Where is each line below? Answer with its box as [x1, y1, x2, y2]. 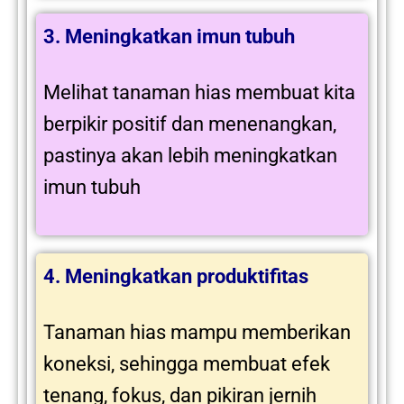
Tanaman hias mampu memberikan [43, 321, 351, 344]
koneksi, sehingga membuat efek [43, 353, 330, 376]
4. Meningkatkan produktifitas [43, 264, 308, 288]
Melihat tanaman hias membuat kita [43, 81, 355, 105]
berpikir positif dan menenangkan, [43, 113, 336, 136]
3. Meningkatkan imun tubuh [43, 24, 295, 48]
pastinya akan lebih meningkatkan [43, 144, 337, 168]
